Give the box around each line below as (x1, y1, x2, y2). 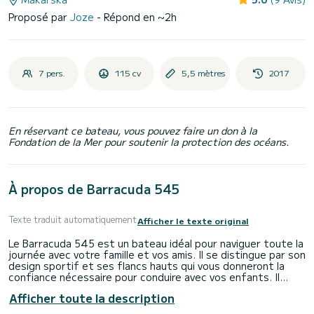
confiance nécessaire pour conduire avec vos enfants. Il (8, 269, 280, 284)
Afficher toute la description (9, 289, 175, 306)
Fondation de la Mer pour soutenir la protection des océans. (8, 135, 289, 149)
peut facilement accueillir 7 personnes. (8, 280, 198, 295)
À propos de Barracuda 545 (8, 179, 179, 198)
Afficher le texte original (137, 214, 249, 226)
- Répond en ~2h (97, 10, 177, 25)
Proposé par (8, 10, 70, 25)
